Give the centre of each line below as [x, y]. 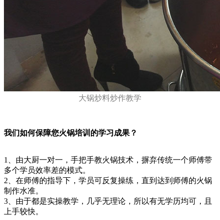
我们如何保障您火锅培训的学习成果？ [71, 133]
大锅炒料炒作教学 [110, 98]
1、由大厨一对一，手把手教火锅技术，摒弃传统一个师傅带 [108, 160]
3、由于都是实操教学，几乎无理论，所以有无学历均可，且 [108, 201]
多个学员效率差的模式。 [47, 170]
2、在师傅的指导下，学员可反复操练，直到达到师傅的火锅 [108, 181]
